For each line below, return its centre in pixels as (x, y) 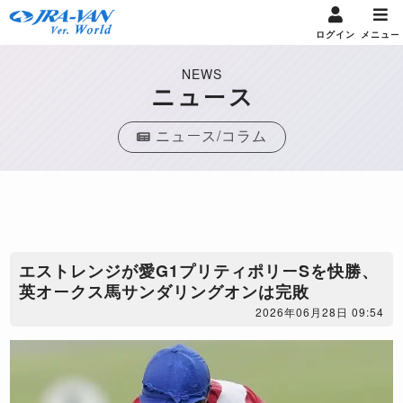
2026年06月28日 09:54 (319, 312)
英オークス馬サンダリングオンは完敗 (165, 291)
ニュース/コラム (211, 135)
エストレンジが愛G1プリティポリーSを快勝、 (199, 271)
